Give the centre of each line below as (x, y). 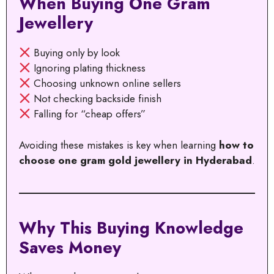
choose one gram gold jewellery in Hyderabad (135, 160)
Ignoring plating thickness (88, 68)
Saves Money (70, 247)
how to (236, 145)
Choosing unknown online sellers (106, 83)
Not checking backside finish (96, 99)
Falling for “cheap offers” (88, 114)
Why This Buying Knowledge (131, 228)
